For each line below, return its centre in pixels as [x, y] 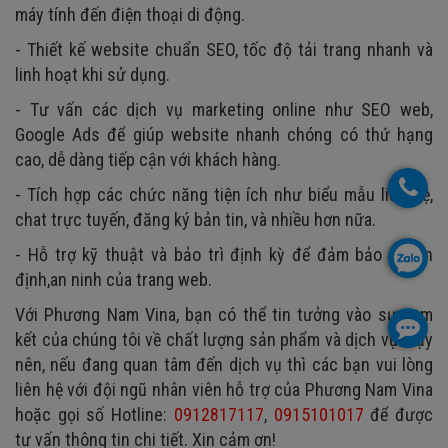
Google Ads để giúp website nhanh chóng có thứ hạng [224, 135]
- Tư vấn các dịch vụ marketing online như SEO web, [224, 110]
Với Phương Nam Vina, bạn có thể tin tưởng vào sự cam [224, 315]
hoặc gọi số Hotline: [91, 415]
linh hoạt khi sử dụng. [92, 75]
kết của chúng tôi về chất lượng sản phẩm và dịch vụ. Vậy [224, 340]
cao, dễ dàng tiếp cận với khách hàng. [148, 160]
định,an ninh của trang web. [113, 280]
